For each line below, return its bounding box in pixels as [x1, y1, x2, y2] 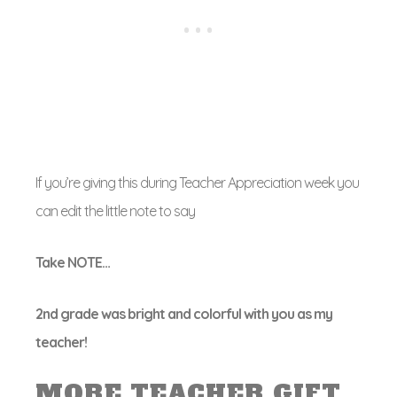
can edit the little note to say [35, 202, 195, 220]
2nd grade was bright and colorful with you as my [35, 305, 332, 323]
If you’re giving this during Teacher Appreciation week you [35, 174, 359, 191]
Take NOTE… [35, 253, 110, 271]
